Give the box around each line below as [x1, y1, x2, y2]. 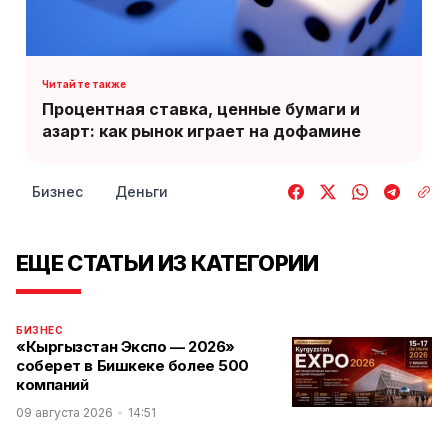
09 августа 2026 [16, 405, 113, 420]
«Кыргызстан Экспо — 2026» [16, 337, 235, 356]
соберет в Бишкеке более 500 [16, 356, 249, 375]
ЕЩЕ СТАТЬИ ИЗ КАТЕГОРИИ [16, 250, 319, 276]
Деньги [115, 182, 168, 200]
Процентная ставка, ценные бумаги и [42, 98, 360, 119]
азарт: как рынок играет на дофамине [42, 120, 361, 141]
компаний [16, 375, 89, 394]
